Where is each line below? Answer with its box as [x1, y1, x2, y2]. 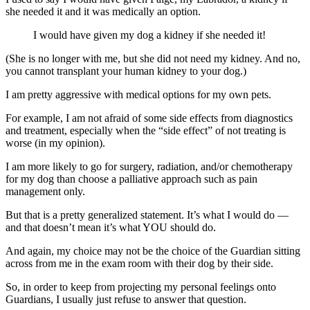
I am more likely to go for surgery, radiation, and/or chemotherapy [6, 161, 293, 173]
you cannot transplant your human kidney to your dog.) [6, 65, 246, 77]
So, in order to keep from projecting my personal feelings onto [6, 281, 276, 293]
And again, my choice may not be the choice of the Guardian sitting [6, 245, 300, 257]
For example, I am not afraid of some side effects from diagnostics [6, 112, 293, 125]
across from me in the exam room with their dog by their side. [6, 257, 273, 270]
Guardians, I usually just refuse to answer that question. [6, 293, 246, 306]
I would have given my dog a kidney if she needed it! [33, 29, 266, 42]
